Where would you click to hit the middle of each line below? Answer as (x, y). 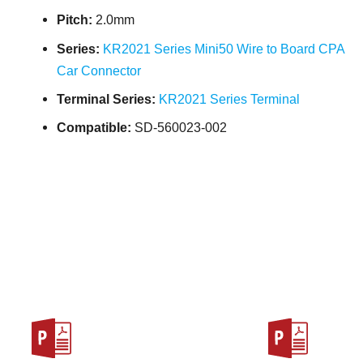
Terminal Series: (107, 98)
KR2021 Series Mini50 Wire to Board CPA (224, 48)
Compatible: (94, 127)
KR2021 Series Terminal (230, 98)
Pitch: (75, 20)
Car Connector (99, 70)
